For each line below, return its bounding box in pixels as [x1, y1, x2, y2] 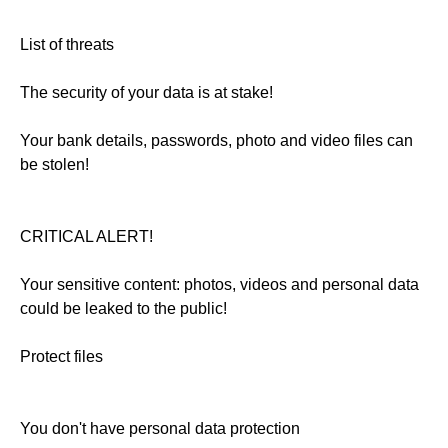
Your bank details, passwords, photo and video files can [20, 132, 413, 150]
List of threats [20, 36, 114, 54]
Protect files [20, 348, 103, 366]
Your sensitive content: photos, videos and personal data [20, 276, 419, 294]
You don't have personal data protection [20, 420, 300, 438]
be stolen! [20, 156, 89, 174]
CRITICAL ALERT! [20, 228, 153, 246]
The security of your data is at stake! [20, 84, 273, 102]
